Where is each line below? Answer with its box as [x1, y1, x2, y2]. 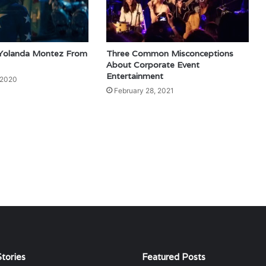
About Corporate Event [106, 59, 199, 70]
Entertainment [106, 70, 163, 81]
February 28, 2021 [113, 85, 174, 95]
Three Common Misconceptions [106, 47, 233, 59]
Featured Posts [142, 251, 205, 262]
